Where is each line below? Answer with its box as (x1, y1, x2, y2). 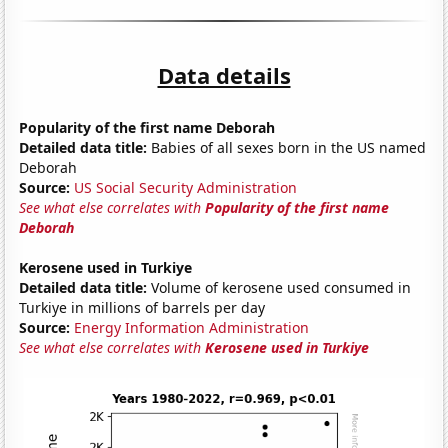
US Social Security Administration (74, 177, 298, 197)
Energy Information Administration (74, 317, 310, 337)
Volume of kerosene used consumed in (147, 277, 412, 297)
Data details (157, 59, 291, 90)
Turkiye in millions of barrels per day (19, 297, 266, 317)
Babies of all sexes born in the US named (147, 137, 427, 157)
